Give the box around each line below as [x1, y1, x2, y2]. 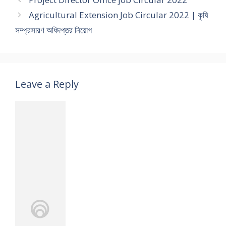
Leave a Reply [15, 77, 79, 91]
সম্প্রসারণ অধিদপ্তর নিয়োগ [15, 24, 92, 36]
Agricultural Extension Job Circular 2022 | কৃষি [29, 9, 209, 21]
